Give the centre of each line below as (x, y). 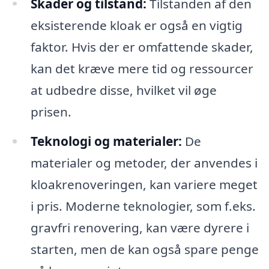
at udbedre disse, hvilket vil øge (123, 90)
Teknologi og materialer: (106, 141)
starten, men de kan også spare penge (144, 249)
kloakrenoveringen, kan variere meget (144, 185)
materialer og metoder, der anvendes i (144, 163)
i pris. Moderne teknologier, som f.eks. (143, 206)
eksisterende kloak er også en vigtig (136, 25)
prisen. (51, 111)
